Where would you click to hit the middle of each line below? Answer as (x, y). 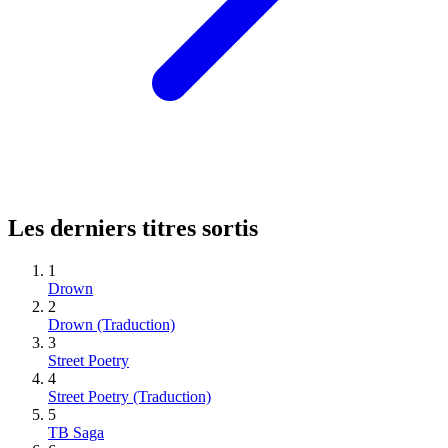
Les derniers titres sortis (133, 227)
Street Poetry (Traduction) (129, 396)
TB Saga (76, 432)
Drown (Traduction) (111, 324)
